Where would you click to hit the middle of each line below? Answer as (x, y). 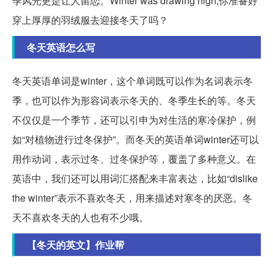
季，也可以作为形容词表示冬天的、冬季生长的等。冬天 (134, 100)
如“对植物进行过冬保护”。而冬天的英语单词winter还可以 (136, 139)
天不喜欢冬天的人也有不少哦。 (80, 217)
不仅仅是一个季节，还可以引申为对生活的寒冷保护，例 (134, 119)
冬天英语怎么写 (61, 47)
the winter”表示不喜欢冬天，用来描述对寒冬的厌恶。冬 (132, 197)
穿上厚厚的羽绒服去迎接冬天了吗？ (90, 19)
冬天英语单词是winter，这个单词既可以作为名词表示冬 (133, 80)
